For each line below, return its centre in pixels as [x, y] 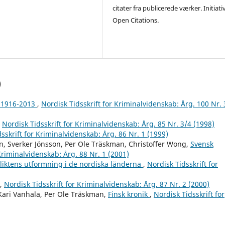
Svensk [202, 144]
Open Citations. [136, 20]
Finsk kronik [129, 194]
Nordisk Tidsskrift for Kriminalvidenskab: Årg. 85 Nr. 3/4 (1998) [108, 124]
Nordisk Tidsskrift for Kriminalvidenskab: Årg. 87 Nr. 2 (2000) [107, 184]
